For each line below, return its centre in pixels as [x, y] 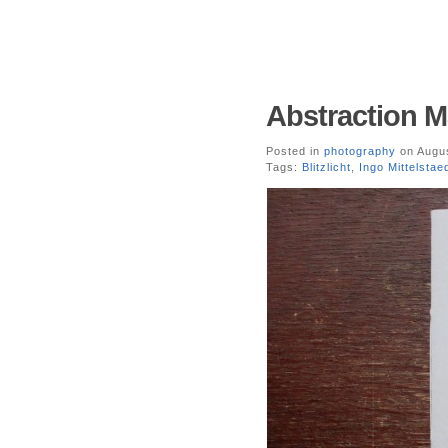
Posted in [295, 151]
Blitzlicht [326, 167]
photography [360, 151]
